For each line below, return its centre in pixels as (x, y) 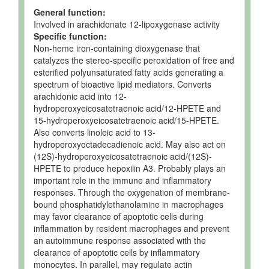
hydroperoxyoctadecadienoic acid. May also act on (130, 144)
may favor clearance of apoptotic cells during (119, 216)
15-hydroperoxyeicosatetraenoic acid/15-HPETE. (126, 120)
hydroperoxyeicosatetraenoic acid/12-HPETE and (127, 108)
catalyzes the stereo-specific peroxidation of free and (134, 60)
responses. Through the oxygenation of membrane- (132, 192)
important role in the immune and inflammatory (122, 180)
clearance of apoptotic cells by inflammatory (117, 252)
